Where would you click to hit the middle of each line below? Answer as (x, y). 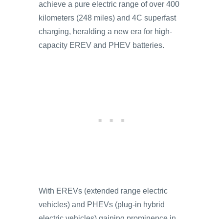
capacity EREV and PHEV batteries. (101, 45)
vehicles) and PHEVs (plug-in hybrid (102, 205)
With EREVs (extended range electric (103, 191)
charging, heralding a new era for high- (105, 32)
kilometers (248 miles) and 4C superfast (107, 18)
